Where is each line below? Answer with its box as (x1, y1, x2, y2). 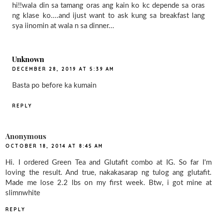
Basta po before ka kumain (12, 81, 97, 89)
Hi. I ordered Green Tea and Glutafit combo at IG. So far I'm (5, 159, 212, 167)
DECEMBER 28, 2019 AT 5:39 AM (12, 65, 115, 72)
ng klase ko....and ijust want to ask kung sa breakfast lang (12, 12, 205, 20)
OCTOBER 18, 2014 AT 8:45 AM (5, 143, 104, 150)
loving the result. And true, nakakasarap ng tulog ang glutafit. (5, 169, 212, 177)
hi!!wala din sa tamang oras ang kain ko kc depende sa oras (12, 2, 205, 10)
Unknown (12, 54, 45, 64)
